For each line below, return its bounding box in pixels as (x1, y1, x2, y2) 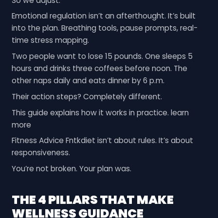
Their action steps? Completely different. (11, 91, 162, 102)
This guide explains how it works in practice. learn (11, 107, 189, 118)
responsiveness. (11, 147, 70, 158)
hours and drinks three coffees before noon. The (11, 63, 187, 74)
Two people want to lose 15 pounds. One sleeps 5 (11, 51, 193, 62)
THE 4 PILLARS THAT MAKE (11, 191, 174, 208)
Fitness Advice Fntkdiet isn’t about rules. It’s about (11, 135, 193, 146)
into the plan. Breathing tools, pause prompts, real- (11, 23, 198, 34)
